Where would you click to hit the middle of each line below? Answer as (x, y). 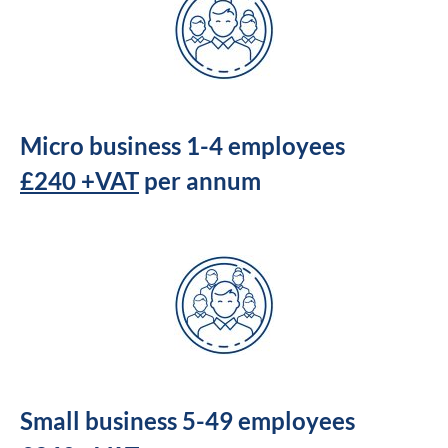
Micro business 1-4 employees (182, 145)
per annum (200, 180)
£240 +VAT (79, 180)
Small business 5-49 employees (187, 420)
